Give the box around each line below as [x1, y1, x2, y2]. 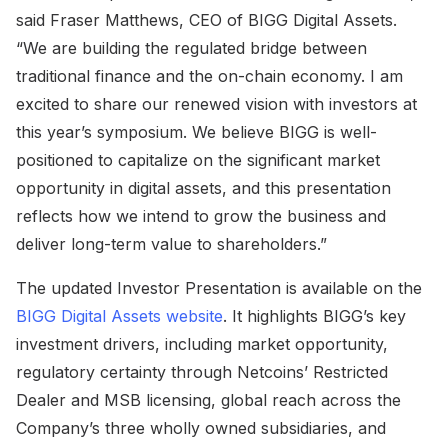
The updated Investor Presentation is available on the [16, 277, 422, 298]
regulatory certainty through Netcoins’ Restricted [16, 361, 388, 382]
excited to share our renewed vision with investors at [16, 93, 417, 114]
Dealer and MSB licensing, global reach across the [16, 389, 401, 410]
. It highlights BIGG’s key [223, 305, 406, 326]
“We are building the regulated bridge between [16, 37, 367, 58]
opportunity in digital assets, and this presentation [16, 177, 391, 198]
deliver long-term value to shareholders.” [16, 233, 327, 254]
